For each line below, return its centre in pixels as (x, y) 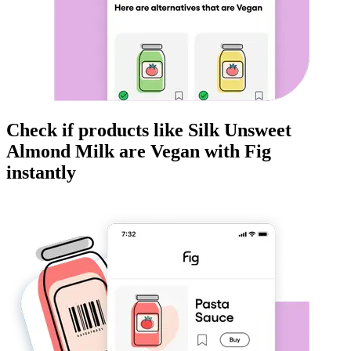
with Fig (235, 152)
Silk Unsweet (240, 130)
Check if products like (97, 130)
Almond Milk (60, 152)
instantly (41, 173)
